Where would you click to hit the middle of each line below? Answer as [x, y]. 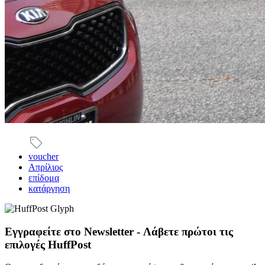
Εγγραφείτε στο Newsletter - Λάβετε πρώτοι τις [119, 231]
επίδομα [44, 177]
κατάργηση [49, 188]
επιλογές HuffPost [48, 244]
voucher [43, 156]
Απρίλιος [46, 167]
